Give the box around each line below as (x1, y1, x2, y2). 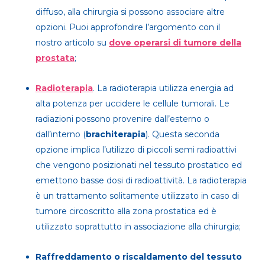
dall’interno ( (35, 128, 86, 140)
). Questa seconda (146, 128, 219, 140)
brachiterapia (86, 128, 146, 140)
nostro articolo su (35, 37, 109, 48)
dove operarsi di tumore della (109, 37, 241, 48)
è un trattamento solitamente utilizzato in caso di (35, 190, 239, 201)
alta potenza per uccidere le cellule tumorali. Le (35, 98, 230, 109)
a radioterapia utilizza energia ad (102, 82, 234, 93)
